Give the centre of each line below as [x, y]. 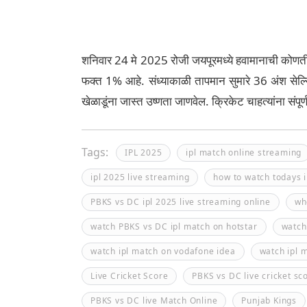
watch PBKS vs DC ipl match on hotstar [174, 226]
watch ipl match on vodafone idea [163, 251]
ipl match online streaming [244, 152]
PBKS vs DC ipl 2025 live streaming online [181, 202]
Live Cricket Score [130, 276]
